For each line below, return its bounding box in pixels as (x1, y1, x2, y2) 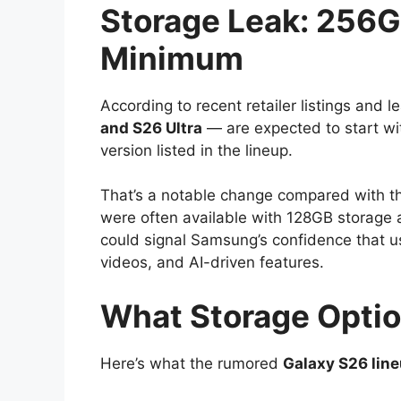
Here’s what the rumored (100, 354, 283, 372)
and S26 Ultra (100, 118, 202, 137)
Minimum (100, 38, 243, 77)
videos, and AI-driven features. (100, 253, 324, 272)
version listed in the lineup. (100, 141, 293, 159)
